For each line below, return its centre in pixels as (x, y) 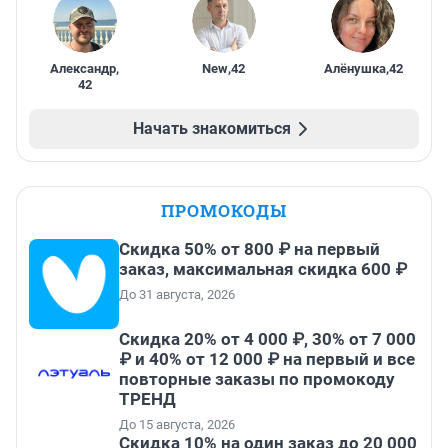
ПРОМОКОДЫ (224, 211)
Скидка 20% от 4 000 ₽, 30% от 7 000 (267, 339)
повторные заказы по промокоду (257, 379)
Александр (83, 69)
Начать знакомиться (212, 129)
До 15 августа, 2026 (177, 425)
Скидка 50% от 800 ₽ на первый (249, 249)
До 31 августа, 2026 (177, 295)
